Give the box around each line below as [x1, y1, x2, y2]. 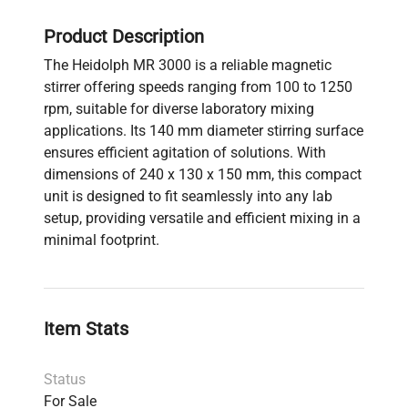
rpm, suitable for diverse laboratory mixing [44, 100, 314, 118]
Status [44, 371, 86, 389]
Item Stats [44, 318, 128, 341]
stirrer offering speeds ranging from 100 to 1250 [44, 78, 352, 97]
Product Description [44, 25, 204, 48]
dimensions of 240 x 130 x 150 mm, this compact [44, 166, 362, 184]
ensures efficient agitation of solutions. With [44, 144, 326, 162]
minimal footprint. [44, 231, 159, 250]
